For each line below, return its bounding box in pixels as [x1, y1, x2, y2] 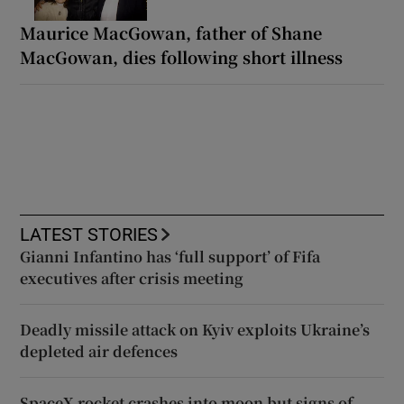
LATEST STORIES [20, 225, 159, 243]
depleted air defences [20, 340, 179, 362]
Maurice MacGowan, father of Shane [20, 20, 323, 44]
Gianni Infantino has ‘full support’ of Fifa [20, 245, 321, 267]
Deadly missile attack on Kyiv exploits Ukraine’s [20, 318, 371, 340]
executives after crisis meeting [20, 267, 244, 289]
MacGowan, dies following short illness [20, 44, 344, 69]
